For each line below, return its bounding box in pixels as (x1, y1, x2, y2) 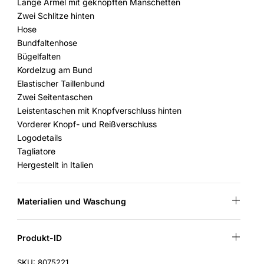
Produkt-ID (17, 233, 62, 243)
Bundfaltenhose (17, 38, 78, 48)
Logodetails (17, 133, 62, 143)
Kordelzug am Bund (17, 65, 93, 75)
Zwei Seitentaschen (17, 92, 93, 102)
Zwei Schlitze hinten (17, 11, 95, 21)
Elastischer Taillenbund (17, 78, 105, 88)
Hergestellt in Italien (17, 160, 94, 170)
